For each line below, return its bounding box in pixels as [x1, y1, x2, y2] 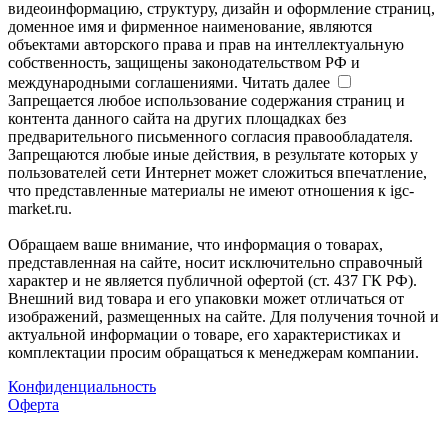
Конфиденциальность [8, 377, 156, 395]
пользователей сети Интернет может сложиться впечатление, [8, 163, 427, 181]
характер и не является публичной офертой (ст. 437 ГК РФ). [8, 271, 417, 289]
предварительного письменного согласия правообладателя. [8, 127, 413, 145]
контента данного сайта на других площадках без [8, 109, 346, 127]
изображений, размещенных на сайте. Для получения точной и [8, 307, 439, 325]
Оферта [8, 395, 59, 413]
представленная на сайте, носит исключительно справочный [8, 253, 423, 271]
